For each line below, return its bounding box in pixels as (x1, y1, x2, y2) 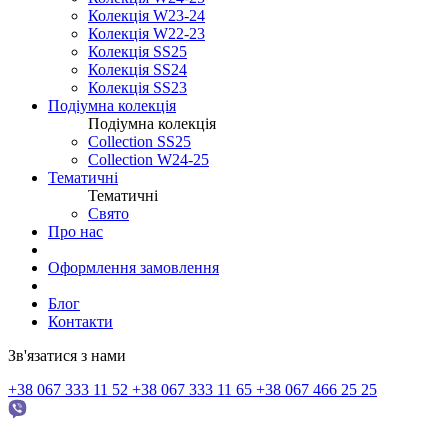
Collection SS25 (88, 132, 191, 150)
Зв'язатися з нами (8, 346, 126, 364)
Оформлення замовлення (48, 258, 219, 276)
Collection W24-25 (88, 150, 209, 168)
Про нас (48, 222, 103, 240)
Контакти (48, 312, 113, 330)
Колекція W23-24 (88, 6, 205, 24)
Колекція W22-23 (88, 24, 205, 42)
